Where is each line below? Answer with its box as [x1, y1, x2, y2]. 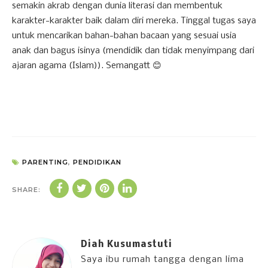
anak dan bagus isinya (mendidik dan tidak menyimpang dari [12, 46, 254, 56]
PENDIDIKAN [73, 158, 121, 166]
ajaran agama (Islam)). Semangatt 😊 [12, 61, 162, 71]
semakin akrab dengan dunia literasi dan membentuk [12, 1, 223, 11]
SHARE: [12, 185, 41, 194]
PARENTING [22, 158, 68, 166]
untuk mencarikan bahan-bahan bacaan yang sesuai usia [12, 31, 236, 41]
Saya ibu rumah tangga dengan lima [81, 255, 244, 264]
